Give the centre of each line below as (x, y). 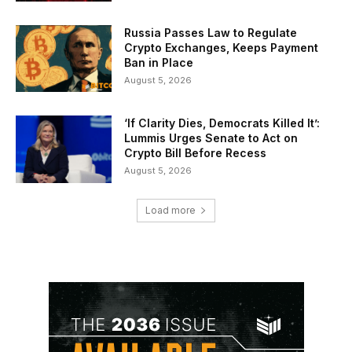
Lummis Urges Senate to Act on (211, 138)
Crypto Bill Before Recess (196, 153)
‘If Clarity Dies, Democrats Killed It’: (222, 123)
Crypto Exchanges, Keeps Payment (222, 47)
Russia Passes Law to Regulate (211, 32)
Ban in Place (159, 62)
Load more (170, 211)
